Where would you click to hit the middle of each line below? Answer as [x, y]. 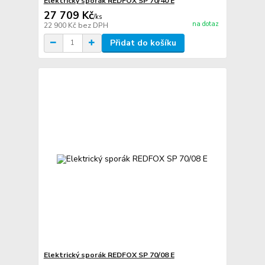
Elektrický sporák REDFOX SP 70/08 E [109, 255]
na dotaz [205, 24]
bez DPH [93, 25]
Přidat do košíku [143, 43]
